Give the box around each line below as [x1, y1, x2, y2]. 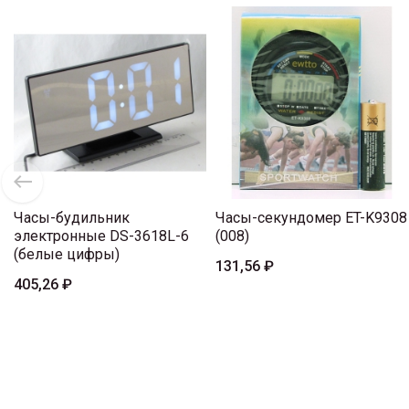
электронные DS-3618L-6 [14, 226, 189, 245]
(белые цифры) [14, 245, 120, 263]
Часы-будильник [14, 208, 130, 226]
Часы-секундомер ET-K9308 [215, 208, 407, 226]
